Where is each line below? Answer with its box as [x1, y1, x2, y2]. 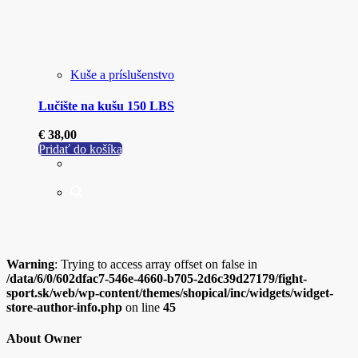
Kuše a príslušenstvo [70, 67, 174, 82]
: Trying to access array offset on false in [54, 257, 257, 271]
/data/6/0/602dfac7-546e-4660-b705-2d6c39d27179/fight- [6, 271, 307, 285]
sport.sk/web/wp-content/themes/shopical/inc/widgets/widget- [6, 285, 333, 300]
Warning [6, 257, 54, 271]
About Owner [6, 332, 82, 346]
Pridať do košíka [38, 141, 122, 156]
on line [122, 300, 163, 314]
